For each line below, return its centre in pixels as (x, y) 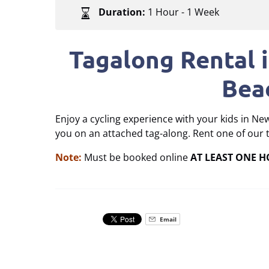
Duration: (122, 12)
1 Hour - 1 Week (183, 12)
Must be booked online (136, 158)
